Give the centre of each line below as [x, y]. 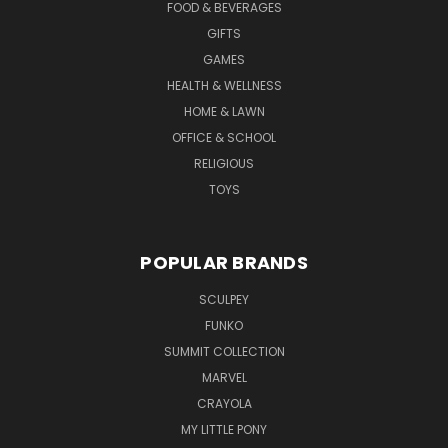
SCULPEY [224, 299]
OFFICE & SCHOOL [224, 137]
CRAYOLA [224, 403]
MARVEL [224, 377]
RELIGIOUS [224, 163]
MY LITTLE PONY [224, 429]
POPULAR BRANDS [224, 262]
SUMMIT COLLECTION [224, 351]
